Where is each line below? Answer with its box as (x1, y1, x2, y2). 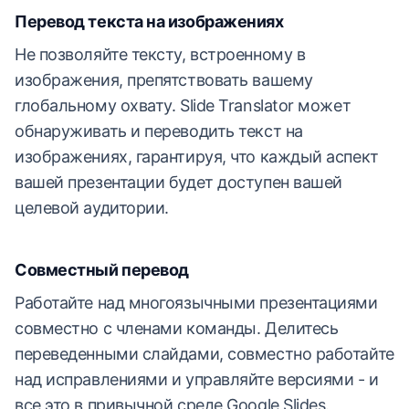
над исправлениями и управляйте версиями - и (15, 370, 379, 389)
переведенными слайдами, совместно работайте (15, 344, 394, 363)
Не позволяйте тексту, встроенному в (15, 45, 306, 64)
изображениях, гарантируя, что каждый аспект (15, 147, 379, 166)
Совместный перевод (15, 260, 189, 279)
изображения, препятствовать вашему (15, 70, 313, 89)
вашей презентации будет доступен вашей (15, 173, 342, 192)
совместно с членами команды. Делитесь (15, 319, 339, 338)
